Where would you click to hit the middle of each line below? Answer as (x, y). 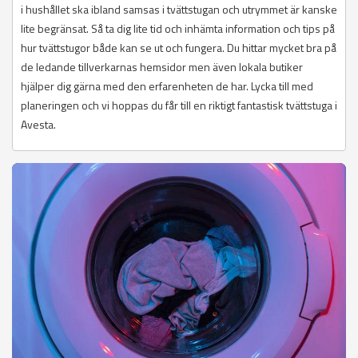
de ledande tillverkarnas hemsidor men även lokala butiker (162, 67)
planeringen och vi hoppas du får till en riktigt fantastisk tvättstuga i (179, 105)
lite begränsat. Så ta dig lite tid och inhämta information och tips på (178, 29)
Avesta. (38, 125)
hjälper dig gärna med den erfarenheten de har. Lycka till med (167, 86)
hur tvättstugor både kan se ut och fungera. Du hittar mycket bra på (179, 48)
